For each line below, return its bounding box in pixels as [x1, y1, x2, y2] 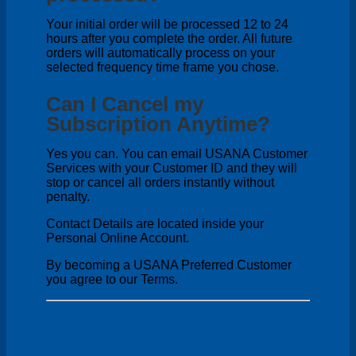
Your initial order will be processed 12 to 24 [46, 17, 288, 31]
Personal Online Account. [46, 231, 189, 246]
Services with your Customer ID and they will [46, 161, 297, 176]
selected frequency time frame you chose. [46, 60, 279, 74]
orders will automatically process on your [46, 45, 275, 60]
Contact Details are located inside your [46, 217, 264, 231]
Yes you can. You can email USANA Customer [46, 147, 308, 161]
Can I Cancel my [46, 93, 203, 116]
